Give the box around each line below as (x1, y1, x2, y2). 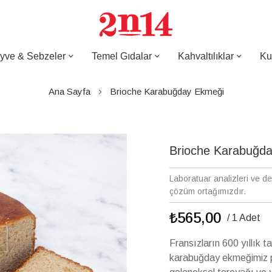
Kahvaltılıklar (177, 51, 234, 61)
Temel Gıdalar (91, 51, 152, 61)
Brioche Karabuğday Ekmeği (109, 86, 224, 97)
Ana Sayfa (48, 86, 90, 97)
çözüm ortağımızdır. (169, 186, 246, 196)
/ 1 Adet (227, 212, 260, 223)
